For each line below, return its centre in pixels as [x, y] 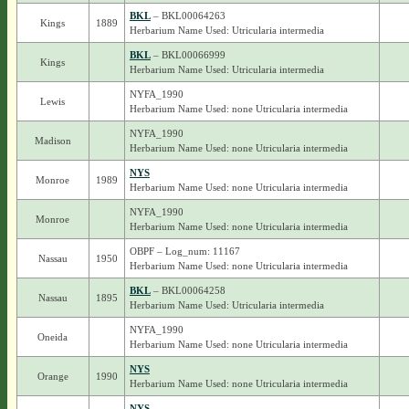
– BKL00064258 [188, 290]
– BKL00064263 [188, 16]
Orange [52, 376]
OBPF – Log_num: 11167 [184, 251]
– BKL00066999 [188, 55]
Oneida [53, 337]
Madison [52, 141]
